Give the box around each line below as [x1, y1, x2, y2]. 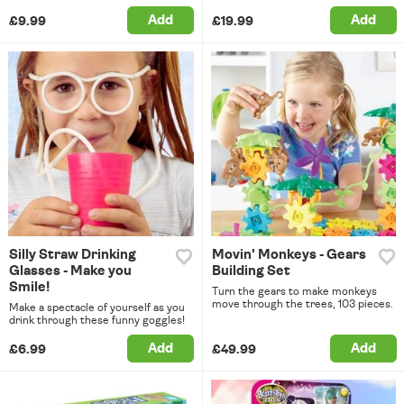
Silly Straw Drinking [9, 248, 136, 262]
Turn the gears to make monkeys [211, 286, 377, 298]
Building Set [211, 264, 290, 279]
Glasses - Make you [9, 264, 132, 279]
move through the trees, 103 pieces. [211, 298, 393, 310]
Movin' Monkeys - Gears [211, 248, 366, 262]
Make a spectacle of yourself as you [9, 302, 185, 314]
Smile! [9, 280, 50, 295]
